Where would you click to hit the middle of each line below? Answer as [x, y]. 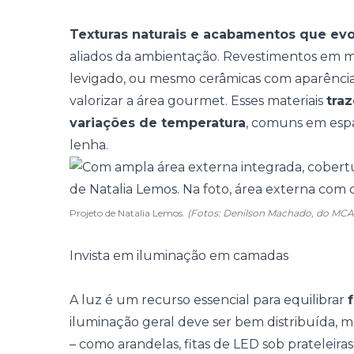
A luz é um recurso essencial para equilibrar [209, 300]
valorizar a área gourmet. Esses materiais [198, 101]
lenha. [89, 145]
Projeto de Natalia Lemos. [128, 213]
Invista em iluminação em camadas [179, 256]
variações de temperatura [158, 123]
